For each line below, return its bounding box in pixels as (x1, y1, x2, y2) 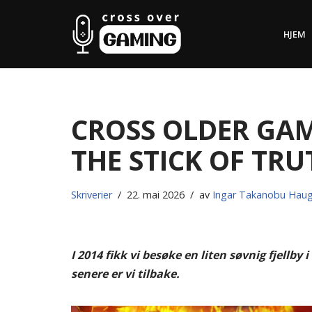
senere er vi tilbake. (71, 266, 180, 282)
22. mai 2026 (127, 188, 185, 202)
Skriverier (71, 188, 112, 202)
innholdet (10, 68, 61, 84)
